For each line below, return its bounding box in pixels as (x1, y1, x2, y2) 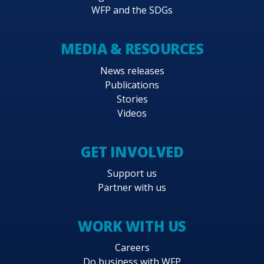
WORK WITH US (78, 216, 186, 236)
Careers (114, 241, 150, 255)
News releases (100, 64, 164, 77)
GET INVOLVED (80, 141, 184, 161)
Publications (105, 78, 159, 91)
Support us (107, 167, 157, 180)
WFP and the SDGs (91, 4, 173, 17)
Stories (116, 92, 148, 105)
